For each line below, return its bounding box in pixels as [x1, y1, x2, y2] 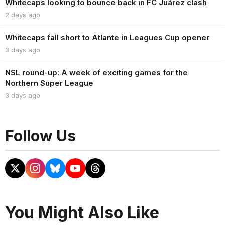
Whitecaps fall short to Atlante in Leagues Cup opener [5, 33, 209, 43]
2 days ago [5, 11, 40, 19]
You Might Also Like [5, 203, 159, 223]
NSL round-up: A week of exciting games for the [5, 68, 188, 78]
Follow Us [5, 127, 76, 145]
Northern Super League [5, 78, 93, 88]
